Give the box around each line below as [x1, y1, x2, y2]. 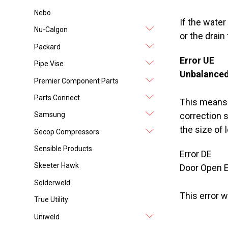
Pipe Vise [34, 60, 64, 68]
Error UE [179, 55, 214, 66]
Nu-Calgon [34, 25, 68, 34]
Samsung [34, 110, 66, 119]
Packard [34, 42, 61, 51]
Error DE [179, 149, 212, 160]
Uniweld [34, 212, 60, 221]
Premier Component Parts [34, 76, 119, 85]
